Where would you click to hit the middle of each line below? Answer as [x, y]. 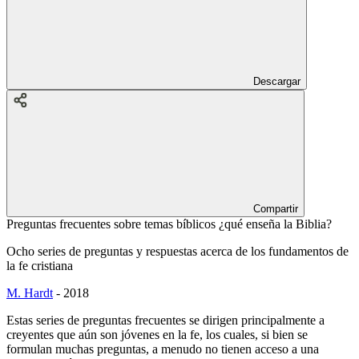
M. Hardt [30, 292]
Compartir [276, 208]
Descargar [277, 81]
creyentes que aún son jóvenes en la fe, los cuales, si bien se [157, 334]
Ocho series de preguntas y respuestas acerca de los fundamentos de [177, 251]
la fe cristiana [40, 265]
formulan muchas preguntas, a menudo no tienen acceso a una [163, 349]
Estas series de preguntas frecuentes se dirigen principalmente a [165, 320]
